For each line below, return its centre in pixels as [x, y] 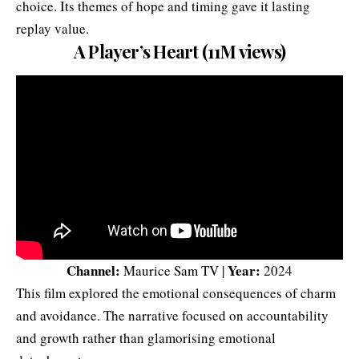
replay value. [52, 29]
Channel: [93, 270]
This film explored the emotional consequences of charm [176, 292]
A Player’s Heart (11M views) [179, 52]
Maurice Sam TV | [174, 270]
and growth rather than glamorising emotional [146, 337]
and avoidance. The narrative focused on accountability [172, 315]
